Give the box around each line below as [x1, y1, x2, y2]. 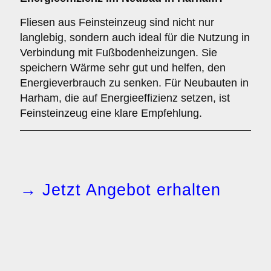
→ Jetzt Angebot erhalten [20, 181, 221, 199]
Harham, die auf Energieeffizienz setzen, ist [20, 92, 230, 104]
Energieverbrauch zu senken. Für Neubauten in [20, 77, 249, 89]
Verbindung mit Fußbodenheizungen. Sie [20, 47, 217, 59]
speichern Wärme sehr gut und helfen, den [20, 62, 226, 74]
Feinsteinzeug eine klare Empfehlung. [20, 107, 202, 119]
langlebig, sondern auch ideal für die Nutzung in [20, 31, 250, 44]
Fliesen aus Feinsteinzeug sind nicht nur [20, 16, 214, 28]
